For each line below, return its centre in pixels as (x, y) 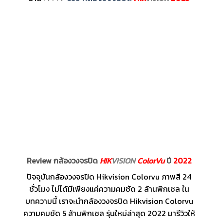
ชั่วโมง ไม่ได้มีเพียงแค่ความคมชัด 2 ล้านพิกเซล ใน (109, 189)
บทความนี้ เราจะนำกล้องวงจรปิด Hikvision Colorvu (109, 201)
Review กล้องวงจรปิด (63, 161)
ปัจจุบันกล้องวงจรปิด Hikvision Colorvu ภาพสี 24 (109, 177)
